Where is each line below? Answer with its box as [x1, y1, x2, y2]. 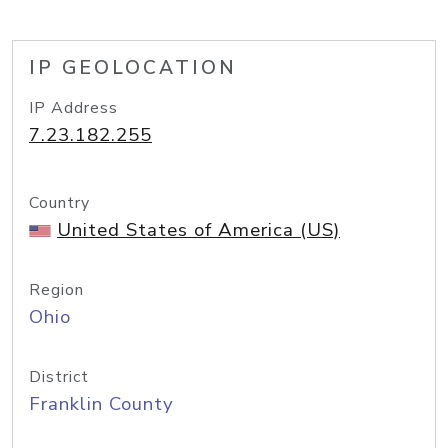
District [29, 366, 89, 388]
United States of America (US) [57, 217, 340, 243]
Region [29, 279, 84, 301]
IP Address [29, 97, 118, 119]
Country [29, 192, 90, 214]
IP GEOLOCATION [29, 55, 237, 81]
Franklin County [29, 391, 174, 417]
